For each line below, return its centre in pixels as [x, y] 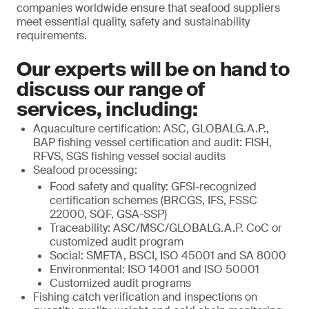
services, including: [107, 109]
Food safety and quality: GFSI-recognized [153, 187]
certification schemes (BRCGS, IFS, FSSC [153, 200]
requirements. [52, 36]
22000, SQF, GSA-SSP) [108, 214]
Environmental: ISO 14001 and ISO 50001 [154, 269]
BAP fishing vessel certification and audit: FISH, [152, 142]
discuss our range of [111, 89]
